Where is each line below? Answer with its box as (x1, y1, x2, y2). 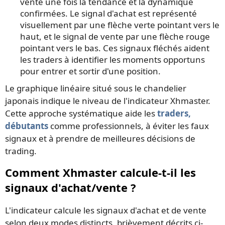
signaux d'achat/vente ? (5, 180, 136, 195)
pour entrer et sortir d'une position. (20, 65, 161, 77)
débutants (5, 120, 48, 132)
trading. (5, 145, 37, 157)
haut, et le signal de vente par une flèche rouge (20, 31, 210, 43)
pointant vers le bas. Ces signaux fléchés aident (20, 42, 209, 54)
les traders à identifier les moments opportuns (20, 54, 205, 66)
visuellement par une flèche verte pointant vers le (20, 19, 219, 31)
